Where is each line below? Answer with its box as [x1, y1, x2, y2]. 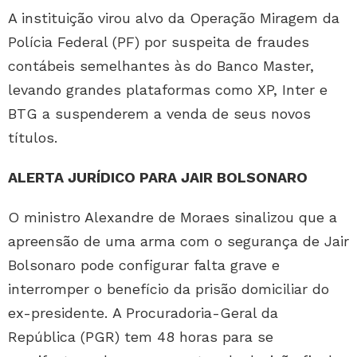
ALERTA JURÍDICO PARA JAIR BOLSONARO [8, 169, 308, 186]
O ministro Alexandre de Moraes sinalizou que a [8, 209, 337, 226]
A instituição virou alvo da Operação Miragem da [8, 10, 339, 27]
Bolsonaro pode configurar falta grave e [8, 257, 280, 274]
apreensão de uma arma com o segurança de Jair [8, 233, 349, 250]
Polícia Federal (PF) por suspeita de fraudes [8, 33, 309, 51]
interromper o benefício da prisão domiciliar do [8, 280, 329, 298]
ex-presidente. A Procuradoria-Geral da [8, 304, 278, 322]
